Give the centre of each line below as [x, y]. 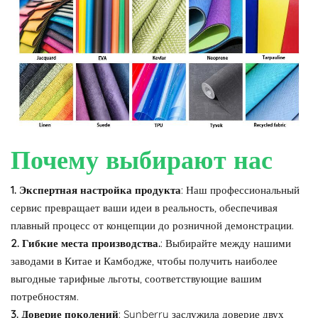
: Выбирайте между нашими [226, 243]
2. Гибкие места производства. [86, 243]
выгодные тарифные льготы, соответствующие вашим [136, 278]
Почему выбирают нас [142, 159]
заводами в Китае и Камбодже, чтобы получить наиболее [144, 261]
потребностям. [45, 296]
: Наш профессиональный [240, 190]
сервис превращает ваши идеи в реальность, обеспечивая [144, 207]
